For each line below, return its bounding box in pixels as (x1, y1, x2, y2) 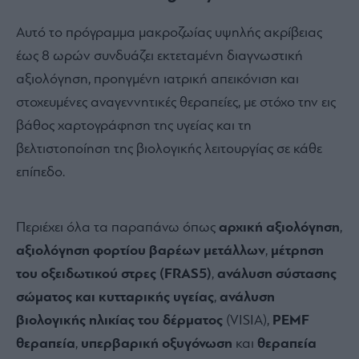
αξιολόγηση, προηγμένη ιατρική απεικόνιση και (16, 71, 299, 87)
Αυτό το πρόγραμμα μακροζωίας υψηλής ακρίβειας (16, 25, 322, 41)
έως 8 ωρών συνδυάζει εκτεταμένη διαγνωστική (16, 48, 303, 64)
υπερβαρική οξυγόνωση (81, 336, 236, 352)
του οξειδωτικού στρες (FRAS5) (16, 266, 212, 282)
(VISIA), (223, 313, 272, 329)
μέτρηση (271, 243, 324, 259)
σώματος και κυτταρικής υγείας (16, 289, 214, 305)
